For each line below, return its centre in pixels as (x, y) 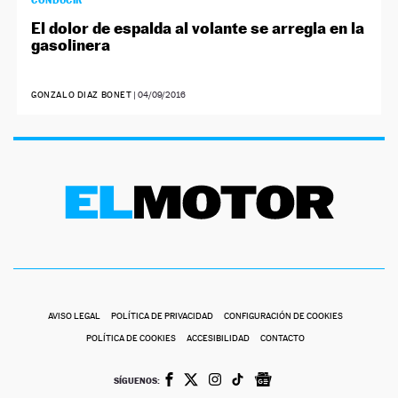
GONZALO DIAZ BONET (82, 95)
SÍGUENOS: (136, 381)
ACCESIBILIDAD (218, 338)
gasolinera (71, 45)
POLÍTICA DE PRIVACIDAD (162, 316)
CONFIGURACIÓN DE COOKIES (283, 316)
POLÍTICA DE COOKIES (131, 338)
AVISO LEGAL (74, 316)
